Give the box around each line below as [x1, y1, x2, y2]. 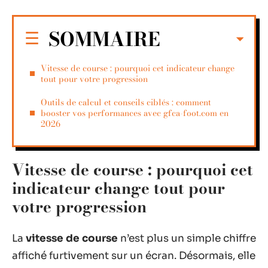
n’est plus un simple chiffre [118, 232, 256, 245]
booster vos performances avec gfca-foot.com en [41, 106, 229, 120]
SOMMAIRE [48, 24, 160, 54]
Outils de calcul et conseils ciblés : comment [41, 95, 211, 109]
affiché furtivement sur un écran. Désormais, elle [12, 249, 255, 262]
